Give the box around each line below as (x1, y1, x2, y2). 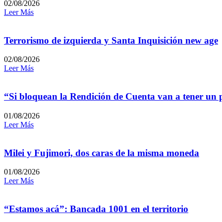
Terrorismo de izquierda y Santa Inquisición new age (4, 35, 218, 46)
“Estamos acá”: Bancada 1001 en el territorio (4, 204, 188, 215)
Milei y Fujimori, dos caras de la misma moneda (4, 147, 199, 158)
